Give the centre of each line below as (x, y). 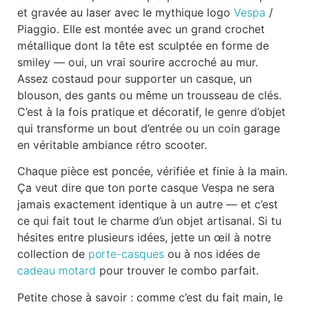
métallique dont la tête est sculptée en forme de (143, 45)
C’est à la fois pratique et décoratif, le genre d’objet (151, 111)
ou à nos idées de (212, 254)
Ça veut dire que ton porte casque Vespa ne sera (146, 188)
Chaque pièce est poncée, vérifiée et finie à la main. (152, 171)
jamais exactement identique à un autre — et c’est (148, 205)
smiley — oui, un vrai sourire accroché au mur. (138, 62)
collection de (53, 254)
